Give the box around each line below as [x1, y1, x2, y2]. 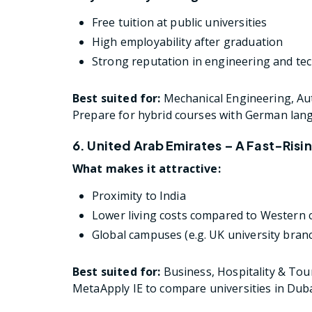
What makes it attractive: [72, 160, 221, 176]
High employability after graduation [92, 33, 283, 49]
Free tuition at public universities [92, 14, 267, 30]
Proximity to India [92, 187, 186, 203]
